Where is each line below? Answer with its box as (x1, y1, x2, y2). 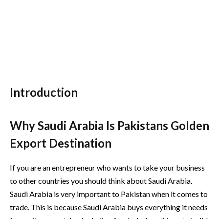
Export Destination (10, 136, 111, 151)
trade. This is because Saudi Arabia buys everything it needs (10, 202, 208, 212)
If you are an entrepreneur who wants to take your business (10, 163, 205, 173)
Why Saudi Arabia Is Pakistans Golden (10, 118, 209, 133)
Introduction (10, 85, 78, 100)
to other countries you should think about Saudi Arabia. (10, 176, 192, 186)
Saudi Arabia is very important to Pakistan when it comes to (10, 189, 208, 199)
